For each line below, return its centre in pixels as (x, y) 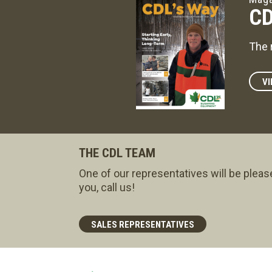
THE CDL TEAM (117, 153)
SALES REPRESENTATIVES (143, 224)
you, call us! (107, 187)
